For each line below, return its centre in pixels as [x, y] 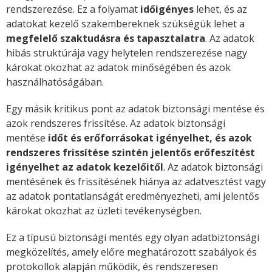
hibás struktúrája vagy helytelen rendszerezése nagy [127, 53]
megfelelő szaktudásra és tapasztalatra [106, 39]
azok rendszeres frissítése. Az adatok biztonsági [116, 124]
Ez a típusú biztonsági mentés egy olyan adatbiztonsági [133, 238]
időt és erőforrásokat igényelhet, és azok [150, 138]
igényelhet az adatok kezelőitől [85, 167]
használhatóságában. [55, 82]
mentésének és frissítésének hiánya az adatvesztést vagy [136, 182]
